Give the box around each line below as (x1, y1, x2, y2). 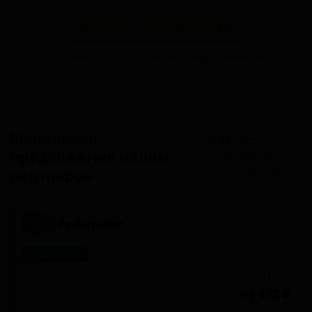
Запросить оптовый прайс (74, 17, 238, 35)
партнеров (9, 164, 93, 186)
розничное (212, 148, 274, 164)
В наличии (28, 247, 83, 260)
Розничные (9, 126, 97, 148)
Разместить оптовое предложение (49, 47, 263, 64)
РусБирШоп (56, 215, 125, 231)
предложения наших (9, 145, 171, 167)
